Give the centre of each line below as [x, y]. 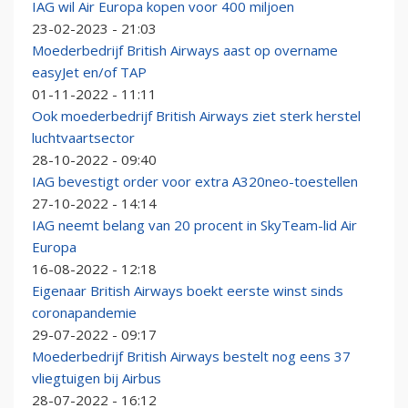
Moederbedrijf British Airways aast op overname [185, 51]
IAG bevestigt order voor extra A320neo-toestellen [195, 182]
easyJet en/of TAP [89, 72]
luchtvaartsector [83, 138]
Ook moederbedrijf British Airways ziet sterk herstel [196, 116]
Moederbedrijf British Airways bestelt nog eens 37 [191, 357]
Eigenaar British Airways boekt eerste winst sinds [188, 291]
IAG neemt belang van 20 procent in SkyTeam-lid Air [194, 225]
